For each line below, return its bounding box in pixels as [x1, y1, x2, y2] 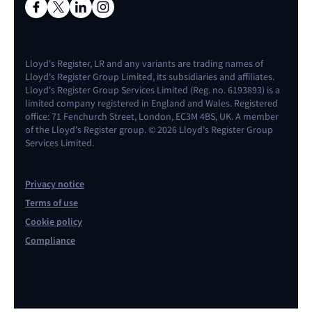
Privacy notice [25, 178, 84, 191]
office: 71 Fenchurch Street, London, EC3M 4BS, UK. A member [25, 110, 279, 123]
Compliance [25, 234, 75, 247]
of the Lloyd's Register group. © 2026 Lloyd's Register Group [25, 123, 273, 136]
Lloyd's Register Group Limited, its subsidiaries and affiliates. [25, 70, 274, 83]
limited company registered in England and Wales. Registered [25, 97, 278, 109]
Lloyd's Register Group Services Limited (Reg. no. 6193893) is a [25, 84, 280, 96]
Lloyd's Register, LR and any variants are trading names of [25, 57, 263, 70]
